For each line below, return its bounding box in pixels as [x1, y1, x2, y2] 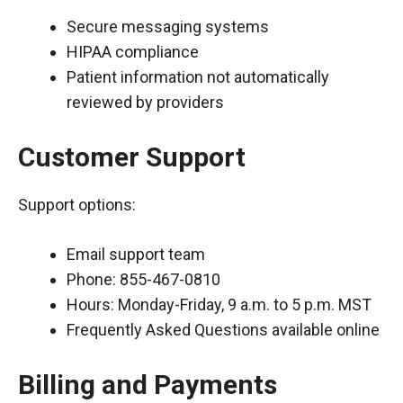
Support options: [18, 195, 136, 214]
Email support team [67, 245, 205, 264]
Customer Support [18, 141, 246, 173]
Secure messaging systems [67, 17, 269, 36]
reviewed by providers [67, 93, 224, 112]
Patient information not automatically [67, 67, 329, 86]
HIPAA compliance [67, 42, 199, 61]
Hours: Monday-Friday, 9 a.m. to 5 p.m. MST [67, 295, 372, 314]
